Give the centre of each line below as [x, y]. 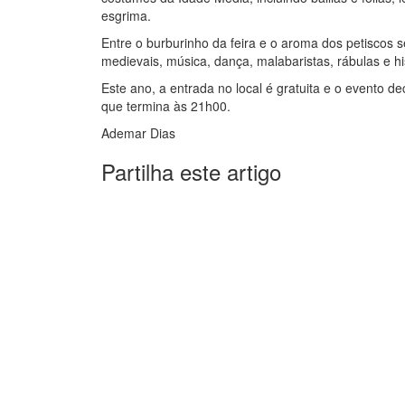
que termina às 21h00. [166, 106]
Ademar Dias [138, 133]
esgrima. [126, 16]
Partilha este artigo [191, 172]
